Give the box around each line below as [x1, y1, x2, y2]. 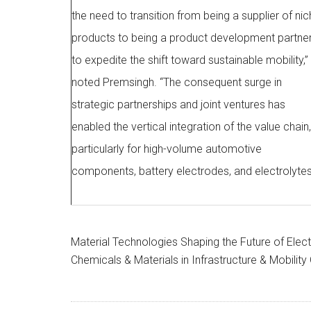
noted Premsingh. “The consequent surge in [72, 76, 282, 89]
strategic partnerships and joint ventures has [72, 98, 285, 111]
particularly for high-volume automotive [72, 142, 262, 155]
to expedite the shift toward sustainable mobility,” [72, 53, 308, 67]
